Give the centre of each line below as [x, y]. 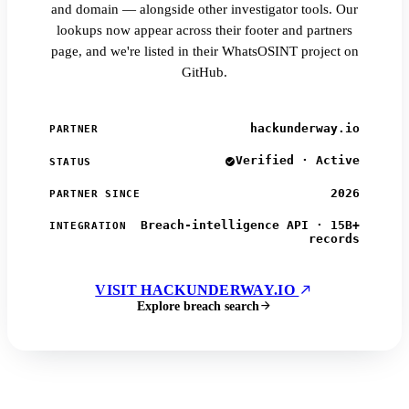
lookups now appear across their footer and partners [204, 31]
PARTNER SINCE [95, 194]
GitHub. [204, 73]
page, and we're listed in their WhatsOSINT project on [204, 52]
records [334, 238]
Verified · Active [298, 161]
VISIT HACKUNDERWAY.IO [197, 289]
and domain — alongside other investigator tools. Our [204, 10]
